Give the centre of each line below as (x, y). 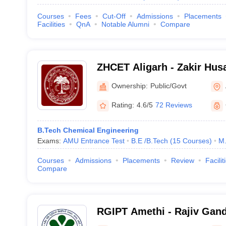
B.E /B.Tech (149, 141)
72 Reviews (174, 105)
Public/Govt (168, 86)
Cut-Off (114, 16)
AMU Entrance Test (94, 141)
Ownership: (129, 86)
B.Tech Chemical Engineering (88, 130)
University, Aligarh (141, 93)
